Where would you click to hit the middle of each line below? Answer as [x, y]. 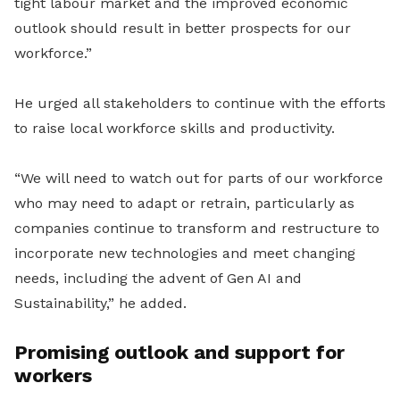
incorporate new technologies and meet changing [185, 253]
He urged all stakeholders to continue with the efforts [200, 103]
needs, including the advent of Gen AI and [158, 278]
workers [53, 375]
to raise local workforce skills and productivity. [175, 128]
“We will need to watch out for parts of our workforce [199, 178]
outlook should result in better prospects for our [183, 28]
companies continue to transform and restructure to [197, 228]
